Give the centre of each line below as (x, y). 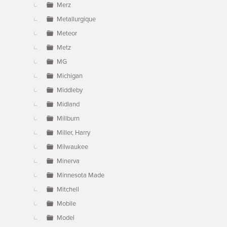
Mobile (66, 204)
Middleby (70, 90)
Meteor (67, 33)
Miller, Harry (73, 133)
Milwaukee (72, 147)
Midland (68, 104)
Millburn (68, 119)
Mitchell (68, 190)
